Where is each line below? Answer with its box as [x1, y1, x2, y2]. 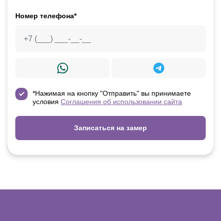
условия [33, 97, 61, 106]
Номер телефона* [15, 11, 76, 20]
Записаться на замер [74, 123, 147, 132]
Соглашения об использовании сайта [61, 97, 182, 106]
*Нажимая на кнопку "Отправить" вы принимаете [33, 89, 191, 97]
